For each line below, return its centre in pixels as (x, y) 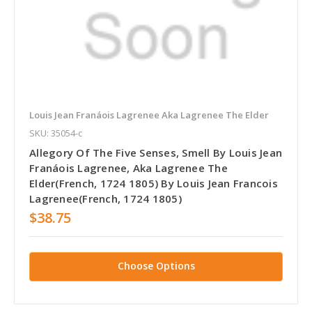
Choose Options (156, 265)
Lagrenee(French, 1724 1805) (106, 198)
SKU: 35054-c (56, 133)
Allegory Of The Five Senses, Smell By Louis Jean (156, 152)
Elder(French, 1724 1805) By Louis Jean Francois (154, 183)
